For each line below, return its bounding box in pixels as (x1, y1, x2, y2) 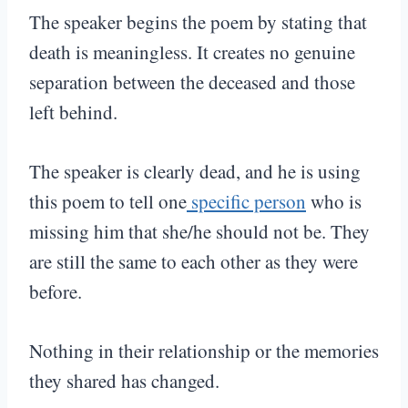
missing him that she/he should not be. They (29, 219, 370, 245)
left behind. (29, 99, 117, 126)
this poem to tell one (29, 189, 187, 215)
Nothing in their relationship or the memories (29, 338, 379, 364)
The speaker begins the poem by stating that (29, 9, 367, 36)
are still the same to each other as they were (29, 249, 358, 275)
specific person (187, 189, 306, 215)
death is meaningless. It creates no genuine (29, 39, 355, 66)
